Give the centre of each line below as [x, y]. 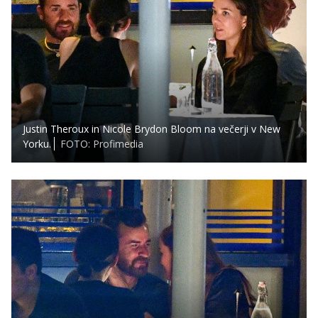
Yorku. [37, 143]
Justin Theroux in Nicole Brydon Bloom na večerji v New [152, 128]
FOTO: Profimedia [102, 143]
